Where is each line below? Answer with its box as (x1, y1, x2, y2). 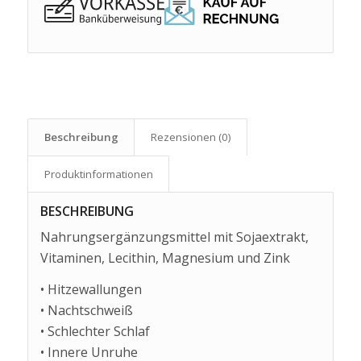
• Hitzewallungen (39, 280, 142, 299)
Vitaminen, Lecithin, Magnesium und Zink (39, 248, 290, 267)
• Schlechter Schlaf (39, 322, 150, 341)
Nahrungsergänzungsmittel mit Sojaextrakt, (39, 227, 309, 246)
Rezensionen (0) (150, 129, 231, 144)
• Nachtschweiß (39, 301, 133, 320)
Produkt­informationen (44, 166, 153, 181)
